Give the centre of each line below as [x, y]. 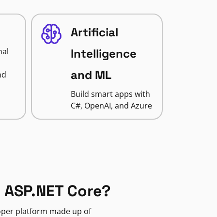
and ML [91, 75]
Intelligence [103, 54]
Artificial [94, 32]
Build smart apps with [110, 94]
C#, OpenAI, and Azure [111, 106]
